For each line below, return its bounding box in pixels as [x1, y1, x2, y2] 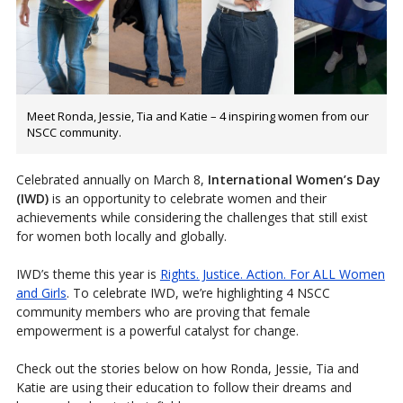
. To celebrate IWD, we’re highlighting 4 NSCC [66, 283, 330, 301]
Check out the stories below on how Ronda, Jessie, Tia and [15, 359, 359, 377]
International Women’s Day [207, 170, 381, 188]
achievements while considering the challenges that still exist [15, 208, 368, 226]
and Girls [15, 283, 67, 301]
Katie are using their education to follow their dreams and [15, 378, 352, 396]
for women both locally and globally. [15, 227, 227, 245]
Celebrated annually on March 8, [15, 170, 208, 188]
